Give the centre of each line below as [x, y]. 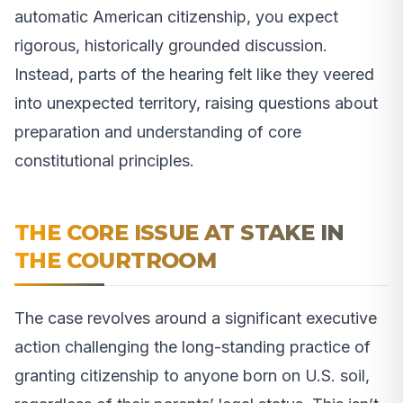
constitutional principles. [104, 160]
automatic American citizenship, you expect [176, 16]
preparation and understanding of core [158, 131]
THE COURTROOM [116, 260]
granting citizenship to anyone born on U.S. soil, [192, 375]
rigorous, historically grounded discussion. [171, 45]
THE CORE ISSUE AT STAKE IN [179, 232]
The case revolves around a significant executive [196, 318]
